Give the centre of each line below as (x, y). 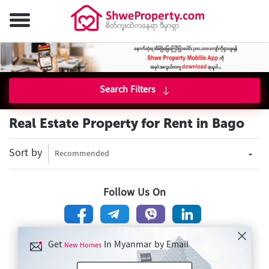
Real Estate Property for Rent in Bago (127, 123)
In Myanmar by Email (145, 246)
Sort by (26, 153)
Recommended (82, 154)
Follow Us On (134, 193)
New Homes (83, 246)
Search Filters (127, 90)
